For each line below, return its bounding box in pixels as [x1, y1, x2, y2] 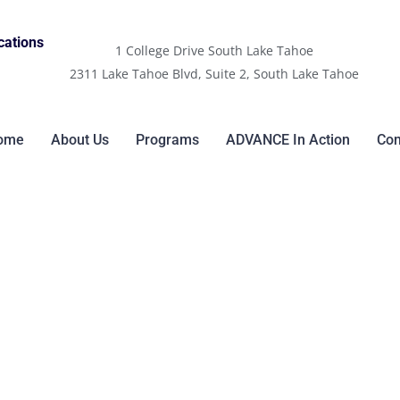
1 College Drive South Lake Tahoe [115, 42, 313, 59]
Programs [136, 130, 200, 148]
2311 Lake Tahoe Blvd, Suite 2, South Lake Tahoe [70, 65, 359, 82]
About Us [51, 130, 110, 148]
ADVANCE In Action [226, 130, 351, 148]
